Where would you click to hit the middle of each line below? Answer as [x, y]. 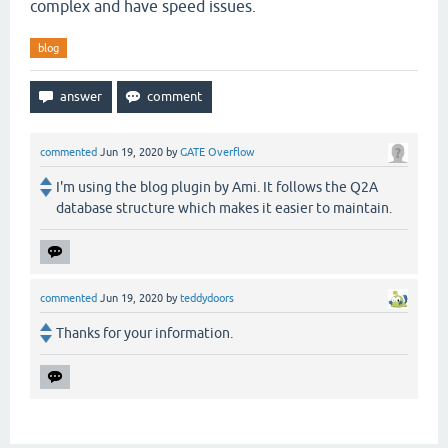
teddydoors [207, 298]
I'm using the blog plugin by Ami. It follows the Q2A [217, 187]
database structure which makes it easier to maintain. [224, 208]
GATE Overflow [217, 152]
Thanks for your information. [144, 333]
